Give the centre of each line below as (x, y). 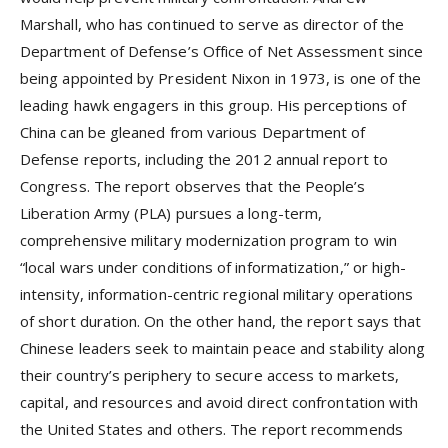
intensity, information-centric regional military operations (217, 293)
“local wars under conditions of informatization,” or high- (213, 266)
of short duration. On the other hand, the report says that (221, 320)
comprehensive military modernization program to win (208, 239)
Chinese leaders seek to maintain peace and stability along (223, 347)
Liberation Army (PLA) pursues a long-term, (171, 212)
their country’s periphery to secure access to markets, (210, 374)
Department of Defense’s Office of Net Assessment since (222, 50)
